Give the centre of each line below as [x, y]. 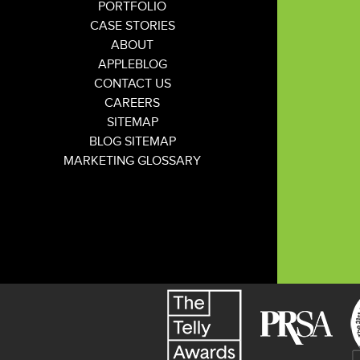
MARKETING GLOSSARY [133, 161]
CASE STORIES [132, 26]
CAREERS [133, 103]
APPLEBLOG [132, 64]
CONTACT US [132, 84]
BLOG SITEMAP [132, 141]
